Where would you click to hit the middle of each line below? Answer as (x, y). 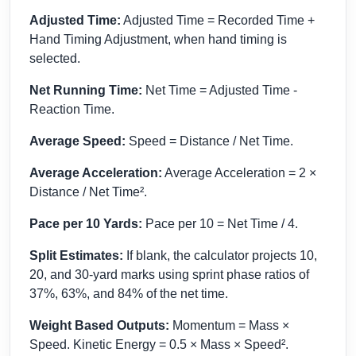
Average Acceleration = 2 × (239, 173)
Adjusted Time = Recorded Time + (218, 21)
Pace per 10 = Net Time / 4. (220, 224)
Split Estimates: (76, 256)
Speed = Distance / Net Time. (209, 141)
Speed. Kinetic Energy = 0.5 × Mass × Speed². (159, 345)
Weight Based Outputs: (99, 326)
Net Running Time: (86, 91)
